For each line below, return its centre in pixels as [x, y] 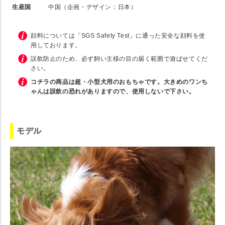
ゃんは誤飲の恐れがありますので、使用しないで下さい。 [113, 91]
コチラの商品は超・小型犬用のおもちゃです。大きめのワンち [119, 82]
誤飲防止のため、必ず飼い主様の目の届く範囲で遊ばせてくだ [119, 59]
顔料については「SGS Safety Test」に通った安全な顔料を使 [118, 35]
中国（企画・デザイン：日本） [93, 7]
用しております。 [56, 45]
